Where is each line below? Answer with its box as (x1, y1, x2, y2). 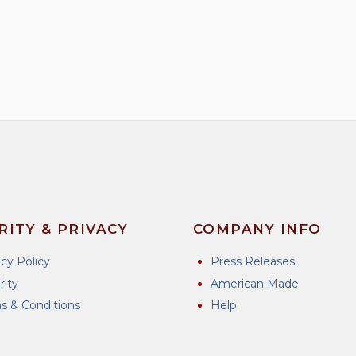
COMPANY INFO (192, 221, 322, 238)
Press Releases (210, 254, 295, 269)
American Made (210, 276, 299, 291)
